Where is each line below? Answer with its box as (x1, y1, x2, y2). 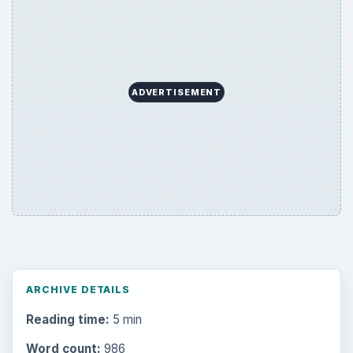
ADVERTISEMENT (131, 87, 222, 98)
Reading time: (25, 311, 110, 327)
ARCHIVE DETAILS (25, 283, 131, 295)
